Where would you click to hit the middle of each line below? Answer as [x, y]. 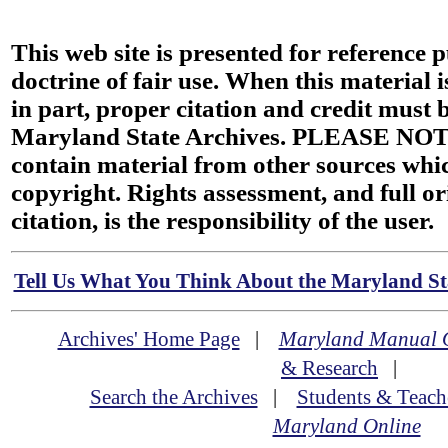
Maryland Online [346, 426]
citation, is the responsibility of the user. [222, 220]
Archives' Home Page [148, 339]
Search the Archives [173, 397]
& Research [329, 368]
